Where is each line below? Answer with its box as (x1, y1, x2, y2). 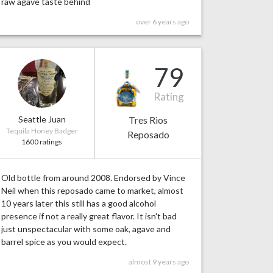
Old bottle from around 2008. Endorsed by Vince (1, 172, 185, 183)
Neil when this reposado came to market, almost (1, 185, 183, 196)
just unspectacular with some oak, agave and (1, 224, 171, 235)
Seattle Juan (18, 114, 66, 125)
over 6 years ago (136, 17, 189, 27)
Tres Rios (129, 114, 168, 126)
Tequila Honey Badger (5, 126, 78, 136)
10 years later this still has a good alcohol (1, 198, 156, 209)
